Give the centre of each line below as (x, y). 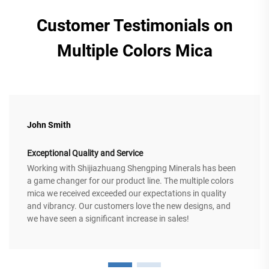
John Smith (49, 125)
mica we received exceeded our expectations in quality (127, 194)
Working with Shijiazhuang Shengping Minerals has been (131, 168)
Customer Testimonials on (134, 26)
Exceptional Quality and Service (85, 153)
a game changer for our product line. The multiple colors (130, 181)
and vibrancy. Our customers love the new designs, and (129, 206)
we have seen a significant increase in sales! (108, 219)
